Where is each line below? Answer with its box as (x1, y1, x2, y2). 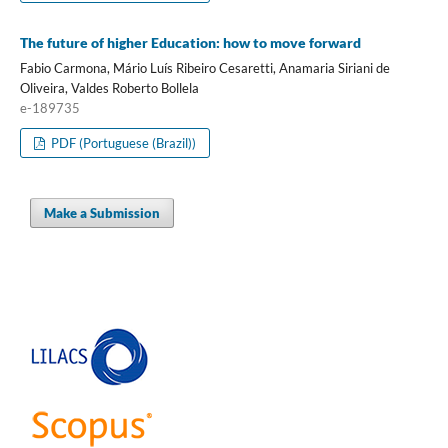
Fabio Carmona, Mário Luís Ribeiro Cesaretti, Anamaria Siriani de (19, 59, 390, 76)
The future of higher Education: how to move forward (19, 33, 361, 51)
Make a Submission (44, 204, 161, 221)
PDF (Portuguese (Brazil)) (48, 134, 197, 151)
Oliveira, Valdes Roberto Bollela (19, 79, 199, 96)
